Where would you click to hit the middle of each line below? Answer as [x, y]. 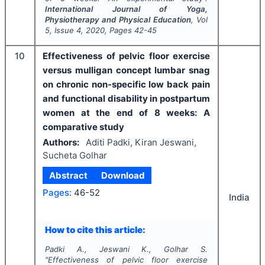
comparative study [83, 127]
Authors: [61, 143]
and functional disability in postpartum [126, 98]
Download [123, 175]
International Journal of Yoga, [126, 9]
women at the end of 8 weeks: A [126, 112]
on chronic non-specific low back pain [126, 84]
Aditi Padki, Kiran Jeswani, [141, 143]
